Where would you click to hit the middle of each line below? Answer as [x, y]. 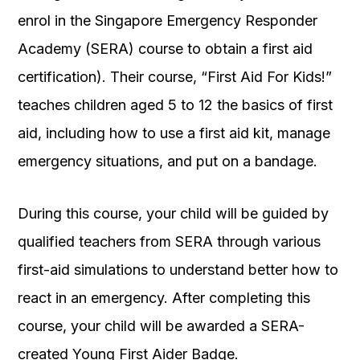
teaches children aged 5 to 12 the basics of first [175, 104]
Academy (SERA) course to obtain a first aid [165, 48]
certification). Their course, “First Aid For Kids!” [175, 76]
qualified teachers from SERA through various [169, 241]
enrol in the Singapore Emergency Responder [168, 20]
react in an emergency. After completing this [164, 297]
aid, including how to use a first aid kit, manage [174, 133]
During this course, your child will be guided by [173, 213]
